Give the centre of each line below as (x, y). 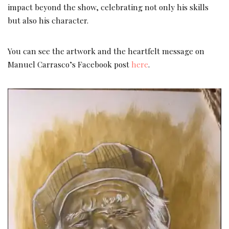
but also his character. (48, 20)
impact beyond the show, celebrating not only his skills (108, 7)
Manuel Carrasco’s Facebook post (70, 64)
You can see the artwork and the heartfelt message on (106, 51)
